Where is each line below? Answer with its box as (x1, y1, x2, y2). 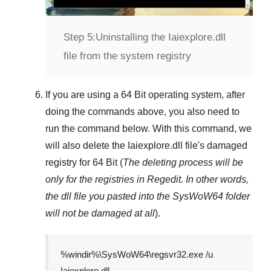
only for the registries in (45, 174, 147, 185)
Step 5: (64, 31, 96, 44)
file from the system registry (64, 50, 191, 62)
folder (223, 191, 250, 202)
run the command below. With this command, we (45, 123, 252, 134)
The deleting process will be (123, 157, 243, 168)
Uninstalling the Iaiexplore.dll (96, 31, 226, 44)
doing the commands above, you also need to (45, 106, 240, 117)
